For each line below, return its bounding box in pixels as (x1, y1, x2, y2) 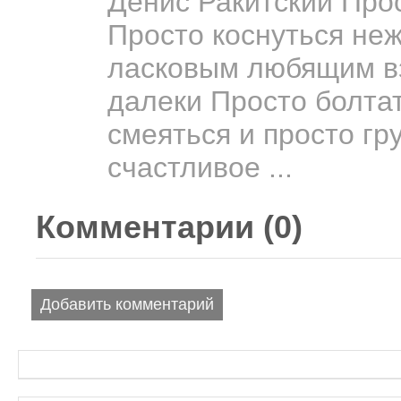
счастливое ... (107, 150, 293, 183)
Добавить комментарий (40, 294, 214, 313)
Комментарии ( (36, 208, 274, 245)
